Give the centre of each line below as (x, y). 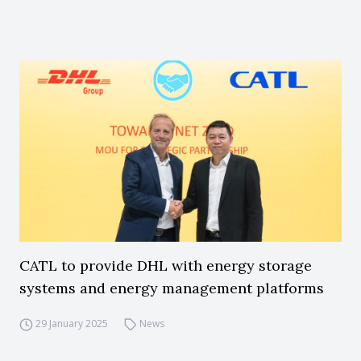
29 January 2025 (71, 324)
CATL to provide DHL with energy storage (166, 266)
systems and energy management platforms (172, 288)
